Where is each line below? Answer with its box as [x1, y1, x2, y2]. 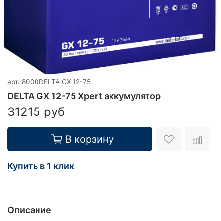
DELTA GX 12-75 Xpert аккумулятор [7, 90, 161, 101]
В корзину [65, 133, 114, 145]
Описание [7, 204, 51, 215]
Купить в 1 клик [7, 160, 74, 171]
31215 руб [7, 104, 65, 119]
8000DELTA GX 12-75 [22, 77, 91, 86]
